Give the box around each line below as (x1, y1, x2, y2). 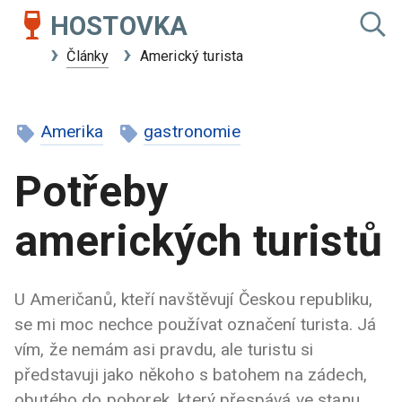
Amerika (39, 120, 103, 142)
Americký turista (139, 48, 244, 65)
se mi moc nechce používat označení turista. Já (14, 313, 377, 335)
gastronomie (144, 120, 240, 142)
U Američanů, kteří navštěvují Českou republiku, (14, 288, 373, 310)
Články (66, 48, 109, 65)
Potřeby (14, 165, 169, 217)
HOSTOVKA (50, 11, 188, 41)
